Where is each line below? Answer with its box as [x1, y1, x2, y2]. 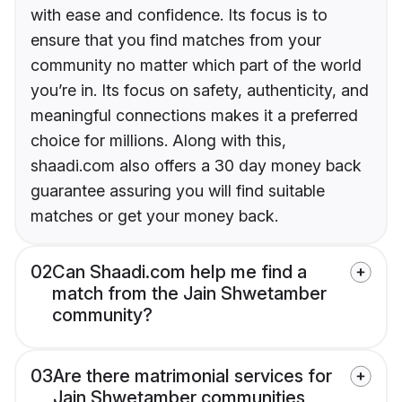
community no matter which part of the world [31, 56, 362, 75]
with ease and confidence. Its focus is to [31, 5, 328, 25]
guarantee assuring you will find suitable [31, 181, 325, 201]
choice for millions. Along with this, [31, 131, 286, 151]
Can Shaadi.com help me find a [52, 261, 307, 284]
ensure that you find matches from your [31, 31, 321, 50]
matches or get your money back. [31, 206, 278, 226]
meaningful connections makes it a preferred [31, 106, 358, 126]
